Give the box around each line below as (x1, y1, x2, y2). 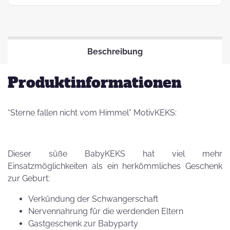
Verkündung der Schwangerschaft (28, 194, 158, 204)
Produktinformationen (8, 73, 181, 92)
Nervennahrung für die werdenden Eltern (28, 206, 183, 216)
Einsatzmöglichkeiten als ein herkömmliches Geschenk (8, 161, 222, 171)
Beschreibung (87, 47, 143, 56)
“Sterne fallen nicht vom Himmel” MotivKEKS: (8, 108, 177, 118)
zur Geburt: (8, 174, 52, 183)
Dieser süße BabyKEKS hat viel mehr (8, 149, 222, 159)
